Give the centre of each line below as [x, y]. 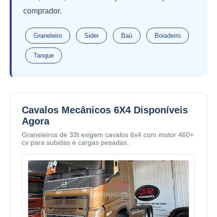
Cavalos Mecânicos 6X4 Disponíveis [105, 110]
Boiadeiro [168, 35]
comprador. [42, 11]
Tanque [44, 55]
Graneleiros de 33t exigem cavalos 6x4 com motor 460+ [108, 134]
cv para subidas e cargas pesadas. [75, 142]
